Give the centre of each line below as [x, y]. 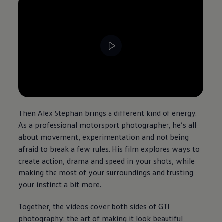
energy [184, 113]
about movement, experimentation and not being [104, 137]
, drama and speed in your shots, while [129, 161]
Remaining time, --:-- [174, 92]
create [29, 161]
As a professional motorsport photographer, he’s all [108, 125]
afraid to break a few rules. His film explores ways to [109, 149]
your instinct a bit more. [60, 185]
